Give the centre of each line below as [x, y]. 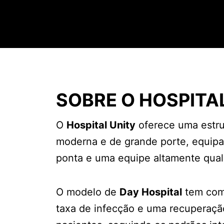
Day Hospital [151, 192]
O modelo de [88, 192]
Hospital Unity [101, 125]
